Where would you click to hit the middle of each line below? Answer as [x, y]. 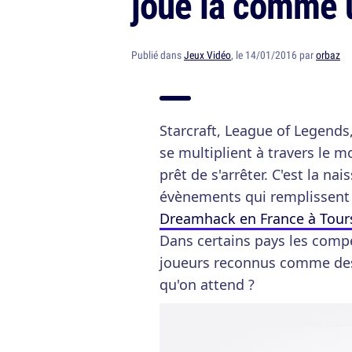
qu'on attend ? [207, 284]
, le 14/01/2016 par [273, 55]
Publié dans [158, 55]
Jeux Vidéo [207, 55]
